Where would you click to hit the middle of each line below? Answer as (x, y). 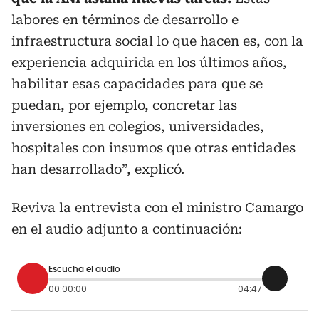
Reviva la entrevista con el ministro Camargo (157, 208)
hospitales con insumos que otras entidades (153, 148)
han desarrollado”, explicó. (98, 169)
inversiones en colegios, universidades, (138, 127)
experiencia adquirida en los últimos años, (149, 63)
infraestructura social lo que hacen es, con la (157, 41)
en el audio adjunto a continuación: (127, 229)
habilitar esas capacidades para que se (137, 84)
